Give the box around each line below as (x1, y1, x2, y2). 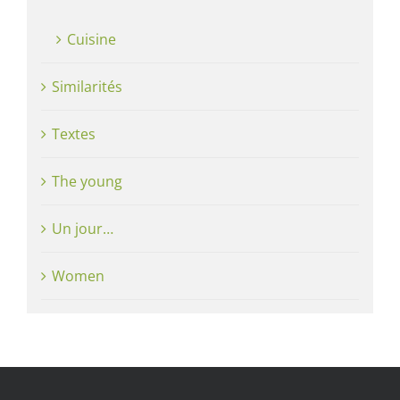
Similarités (51, 76, 122, 96)
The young (51, 171, 122, 191)
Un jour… (51, 218, 113, 238)
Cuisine (66, 29, 116, 49)
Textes (51, 123, 96, 144)
